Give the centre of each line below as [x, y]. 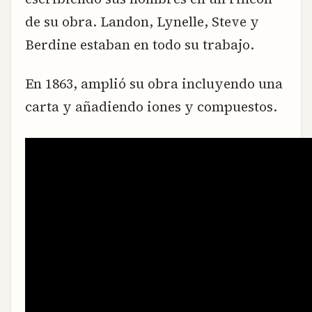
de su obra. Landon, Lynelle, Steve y [142, 22]
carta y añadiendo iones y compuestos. [151, 106]
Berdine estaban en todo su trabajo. [140, 45]
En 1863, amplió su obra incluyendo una [154, 83]
